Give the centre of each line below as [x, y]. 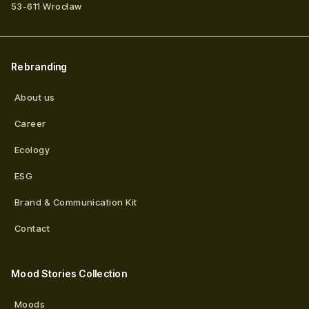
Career [30, 123]
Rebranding [39, 66]
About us [35, 97]
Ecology [32, 149]
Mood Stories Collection [69, 273]
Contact [32, 228]
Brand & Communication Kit [76, 202]
